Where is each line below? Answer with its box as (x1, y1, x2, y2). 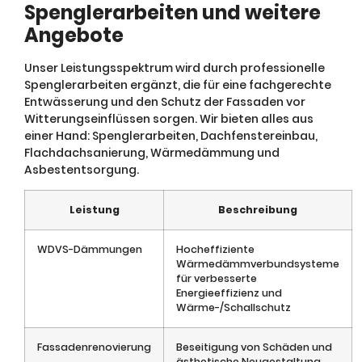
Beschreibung (218, 203, 297, 217)
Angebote (24, 22, 124, 48)
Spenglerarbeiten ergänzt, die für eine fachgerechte (24, 77, 331, 93)
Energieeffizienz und (176, 286, 282, 301)
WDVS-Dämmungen (37, 242, 142, 257)
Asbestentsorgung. (24, 162, 139, 178)
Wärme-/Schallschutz (176, 301, 291, 315)
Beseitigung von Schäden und (176, 340, 332, 355)
